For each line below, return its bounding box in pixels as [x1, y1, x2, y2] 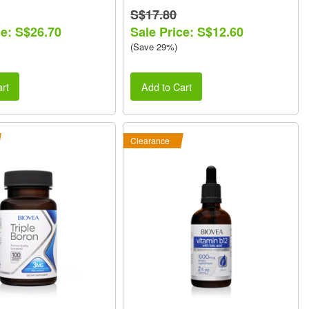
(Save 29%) [130, 40, 178, 54]
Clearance [130, 134, 170, 146]
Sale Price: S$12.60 [130, 23, 244, 41]
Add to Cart [141, 79, 192, 94]
